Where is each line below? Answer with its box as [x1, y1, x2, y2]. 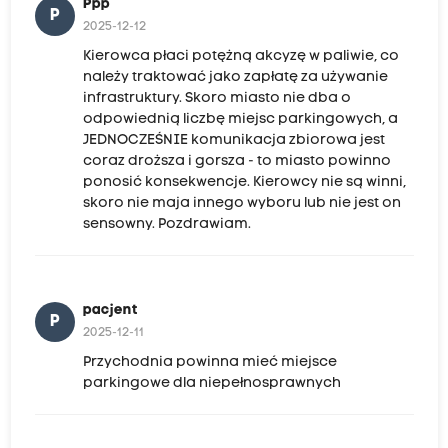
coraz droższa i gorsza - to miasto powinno [82, 154, 391, 170]
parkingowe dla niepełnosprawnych [82, 376, 341, 392]
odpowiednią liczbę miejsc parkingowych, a [82, 112, 398, 128]
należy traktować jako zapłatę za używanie [82, 70, 388, 86]
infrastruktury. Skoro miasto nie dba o [82, 91, 351, 107]
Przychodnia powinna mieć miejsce [82, 355, 337, 371]
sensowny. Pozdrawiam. [82, 217, 251, 233]
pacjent [82, 303, 138, 319]
